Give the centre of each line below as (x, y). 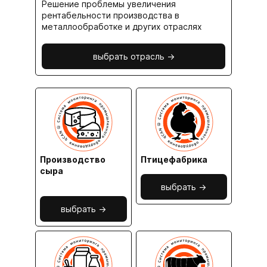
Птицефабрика (174, 160)
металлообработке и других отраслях (122, 26)
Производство (73, 160)
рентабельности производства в (111, 15)
